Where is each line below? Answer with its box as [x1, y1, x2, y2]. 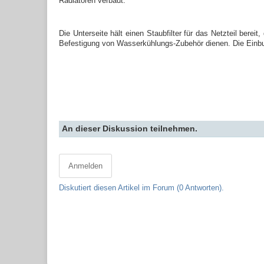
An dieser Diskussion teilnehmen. [62, 124, 197, 134]
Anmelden [68, 161, 103, 171]
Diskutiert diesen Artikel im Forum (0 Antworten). [59, 183, 224, 193]
